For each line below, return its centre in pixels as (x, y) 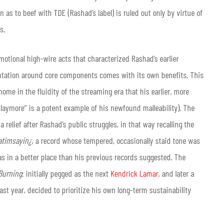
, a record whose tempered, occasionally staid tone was (116, 140)
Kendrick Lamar (134, 173)
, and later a (176, 173)
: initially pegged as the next (66, 173)
